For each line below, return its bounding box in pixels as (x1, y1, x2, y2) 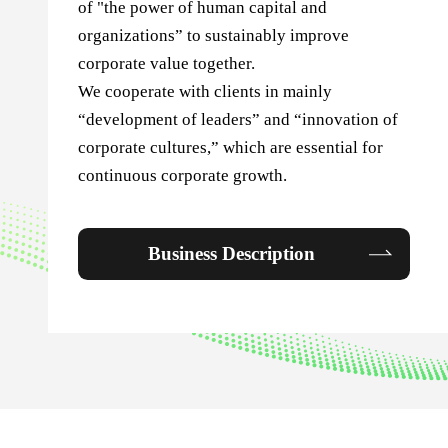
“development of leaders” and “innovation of (77, 109, 398, 129)
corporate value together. (77, 53, 255, 73)
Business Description (148, 243, 316, 265)
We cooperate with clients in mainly (77, 81, 332, 101)
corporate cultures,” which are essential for (77, 137, 383, 157)
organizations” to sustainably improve (77, 25, 349, 45)
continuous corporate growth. (77, 165, 287, 185)
